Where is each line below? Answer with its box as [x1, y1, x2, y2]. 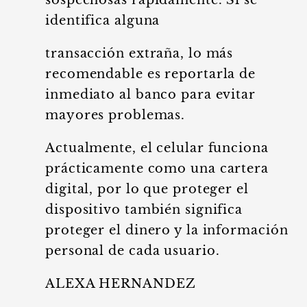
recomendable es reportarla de [45, 66, 256, 82]
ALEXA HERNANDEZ [45, 276, 196, 291]
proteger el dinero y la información [45, 223, 288, 238]
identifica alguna [45, 13, 160, 28]
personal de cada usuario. [45, 243, 220, 258]
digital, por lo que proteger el [45, 182, 249, 197]
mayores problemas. [45, 108, 186, 123]
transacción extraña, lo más [45, 46, 234, 61]
